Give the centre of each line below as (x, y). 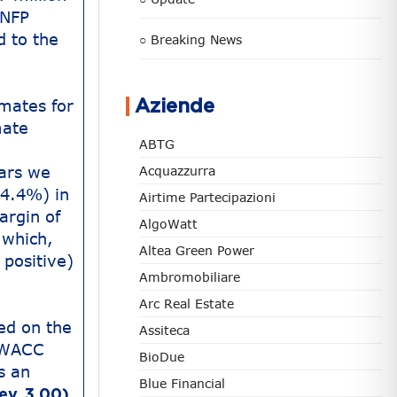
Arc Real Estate (187, 304)
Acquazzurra (177, 171)
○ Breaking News (191, 39)
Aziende (175, 106)
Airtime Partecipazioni (207, 197)
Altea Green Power (197, 250)
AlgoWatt (168, 224)
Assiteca (164, 330)
